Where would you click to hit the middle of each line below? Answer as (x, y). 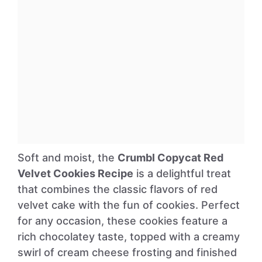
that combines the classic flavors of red (118, 189)
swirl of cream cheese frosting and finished (127, 252)
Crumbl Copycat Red (170, 158)
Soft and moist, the (68, 158)
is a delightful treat (182, 173)
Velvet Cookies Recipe (75, 173)
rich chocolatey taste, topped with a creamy (129, 237)
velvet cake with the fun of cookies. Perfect (129, 205)
